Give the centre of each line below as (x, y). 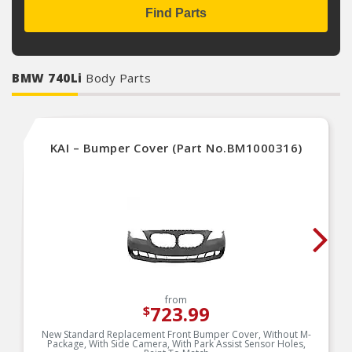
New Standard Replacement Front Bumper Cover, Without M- (176, 334)
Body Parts (118, 78)
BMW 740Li (49, 78)
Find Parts (176, 13)
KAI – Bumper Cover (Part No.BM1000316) (176, 148)
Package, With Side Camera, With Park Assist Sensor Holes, (176, 344)
